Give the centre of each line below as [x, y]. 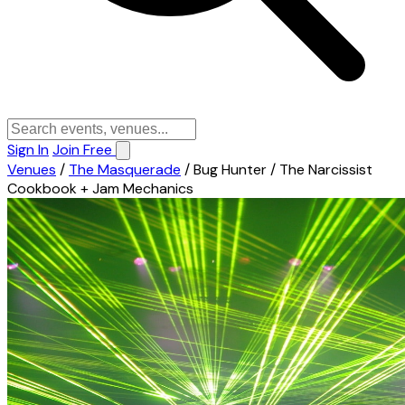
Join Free [84, 150]
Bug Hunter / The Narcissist [283, 170]
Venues [32, 170]
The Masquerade [125, 170]
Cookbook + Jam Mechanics [100, 188]
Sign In [28, 150]
